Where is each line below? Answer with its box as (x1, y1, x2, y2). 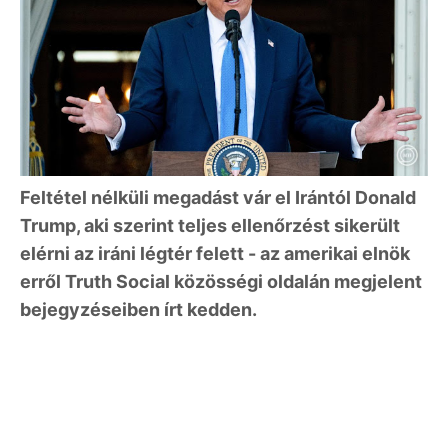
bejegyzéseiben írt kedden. (20, 298, 257, 320)
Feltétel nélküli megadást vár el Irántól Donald (20, 186, 416, 208)
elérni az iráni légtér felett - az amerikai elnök (20, 242, 410, 264)
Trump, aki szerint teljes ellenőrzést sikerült (20, 214, 400, 236)
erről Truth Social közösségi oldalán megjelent (20, 270, 422, 292)
